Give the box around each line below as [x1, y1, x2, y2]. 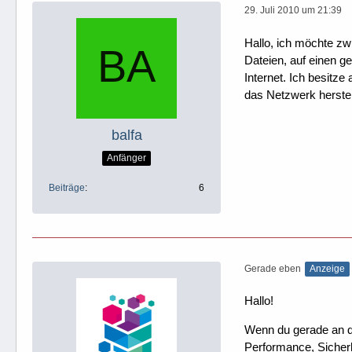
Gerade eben [244, 263, 301, 274]
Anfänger [107, 152, 146, 163]
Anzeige [310, 263, 345, 274]
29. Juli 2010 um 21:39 [244, 4, 342, 16]
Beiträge [49, 182, 85, 193]
